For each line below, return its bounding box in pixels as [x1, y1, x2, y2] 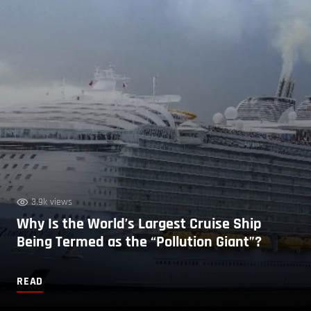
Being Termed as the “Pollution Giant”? [17, 232, 262, 252]
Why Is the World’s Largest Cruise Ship [17, 214, 262, 234]
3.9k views [31, 195, 72, 208]
